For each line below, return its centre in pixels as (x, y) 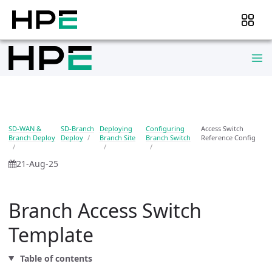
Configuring (165, 128)
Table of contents (55, 258)
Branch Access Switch (105, 210)
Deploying (116, 128)
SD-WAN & (25, 128)
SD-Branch (77, 128)
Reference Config (228, 138)
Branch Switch (168, 138)
